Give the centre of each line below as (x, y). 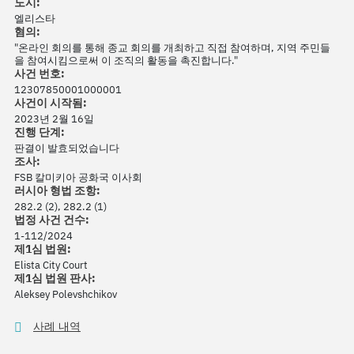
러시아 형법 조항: (57, 191)
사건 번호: (40, 74)
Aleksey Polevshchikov (66, 295)
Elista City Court (51, 265)
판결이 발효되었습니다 (67, 149)
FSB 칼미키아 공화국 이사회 (78, 178)
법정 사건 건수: (52, 220)
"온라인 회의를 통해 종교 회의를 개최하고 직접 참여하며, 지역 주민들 (172, 48)
